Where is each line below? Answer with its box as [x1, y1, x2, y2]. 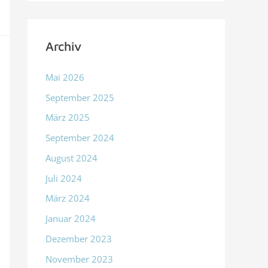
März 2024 [45, 192, 90, 205]
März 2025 [45, 111, 90, 124]
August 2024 [45, 151, 98, 164]
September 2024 [45, 132, 114, 144]
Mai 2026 [45, 71, 84, 83]
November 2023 [45, 252, 113, 265]
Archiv [45, 38, 81, 53]
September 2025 [45, 91, 114, 103]
